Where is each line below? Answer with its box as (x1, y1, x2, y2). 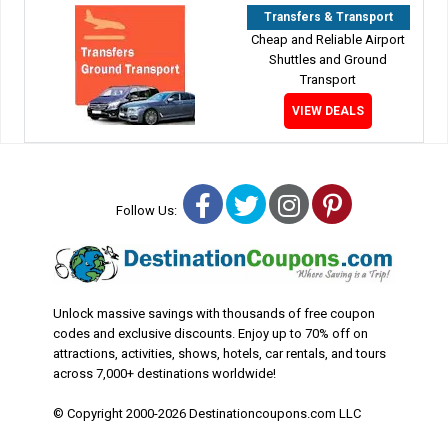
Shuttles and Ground (269, 51, 388, 67)
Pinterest (340, 189, 441, 219)
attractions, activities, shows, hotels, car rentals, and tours (52, 345, 386, 361)
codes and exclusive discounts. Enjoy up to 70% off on (52, 325, 368, 341)
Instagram (299, 189, 411, 219)
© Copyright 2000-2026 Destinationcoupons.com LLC (52, 405, 361, 421)
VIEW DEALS (292, 103, 365, 118)
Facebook (210, 189, 318, 219)
